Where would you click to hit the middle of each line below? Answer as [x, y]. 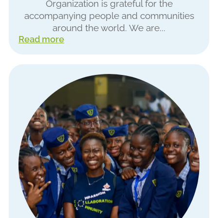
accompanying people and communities [109, 16]
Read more [41, 39]
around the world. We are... [109, 28]
